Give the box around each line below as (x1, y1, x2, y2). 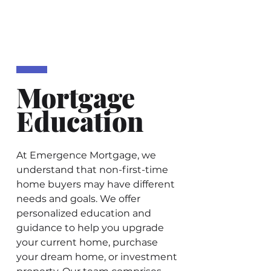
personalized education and (16, 207, 151, 219)
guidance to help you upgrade (16, 221, 164, 233)
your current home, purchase (16, 236, 158, 248)
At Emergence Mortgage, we (16, 149, 156, 161)
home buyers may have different (16, 178, 175, 190)
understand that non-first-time (16, 163, 168, 175)
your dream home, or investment (16, 250, 177, 263)
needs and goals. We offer (16, 192, 140, 204)
